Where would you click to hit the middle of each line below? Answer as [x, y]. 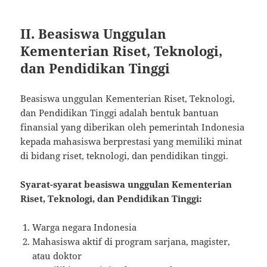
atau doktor [57, 255]
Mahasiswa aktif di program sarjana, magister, [131, 241]
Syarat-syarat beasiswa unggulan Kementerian [126, 184]
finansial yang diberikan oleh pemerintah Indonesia [133, 127]
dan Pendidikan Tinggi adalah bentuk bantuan [120, 112]
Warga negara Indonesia [85, 227]
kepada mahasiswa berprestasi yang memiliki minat [131, 141]
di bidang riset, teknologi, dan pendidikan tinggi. [125, 155]
